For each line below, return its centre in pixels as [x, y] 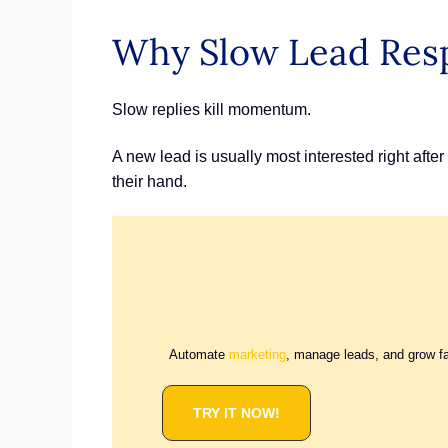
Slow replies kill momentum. [211, 109]
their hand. [149, 182]
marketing [258, 354]
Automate [199, 354]
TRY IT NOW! [236, 413]
